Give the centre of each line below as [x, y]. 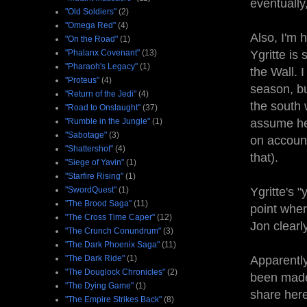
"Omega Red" [90, 25]
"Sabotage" [86, 135]
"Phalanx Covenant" [102, 52]
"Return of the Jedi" [101, 94]
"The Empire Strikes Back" [113, 299]
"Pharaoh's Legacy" [101, 66]
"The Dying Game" [99, 285]
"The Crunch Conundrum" [113, 231]
